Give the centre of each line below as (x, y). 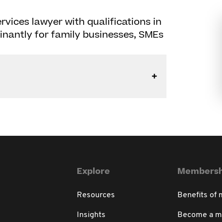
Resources (96, 195)
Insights (91, 215)
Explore (94, 171)
